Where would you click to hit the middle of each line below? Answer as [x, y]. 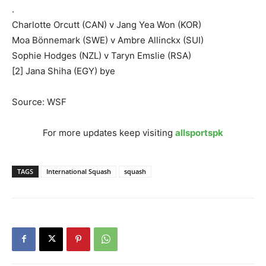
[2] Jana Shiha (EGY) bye [64, 71]
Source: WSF [39, 102]
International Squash [79, 171]
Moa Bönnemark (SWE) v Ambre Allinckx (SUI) [108, 40]
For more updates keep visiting [109, 132]
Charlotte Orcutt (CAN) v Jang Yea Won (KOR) [107, 24]
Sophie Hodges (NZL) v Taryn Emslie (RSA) [102, 55]
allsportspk [199, 132]
